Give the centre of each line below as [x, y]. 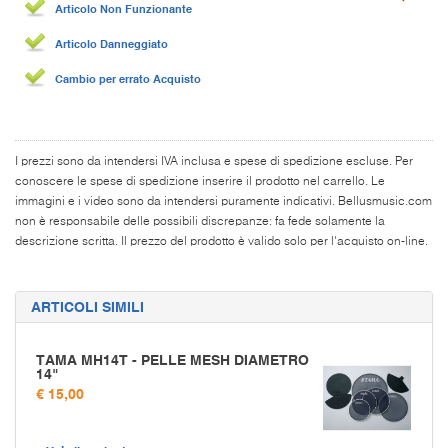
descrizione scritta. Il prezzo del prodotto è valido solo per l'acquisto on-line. [221, 241]
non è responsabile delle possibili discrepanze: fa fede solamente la [200, 221]
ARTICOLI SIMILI [87, 306]
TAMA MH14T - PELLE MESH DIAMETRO [172, 359]
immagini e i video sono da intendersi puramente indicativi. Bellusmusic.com [223, 201]
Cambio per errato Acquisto [128, 78]
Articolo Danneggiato [111, 43]
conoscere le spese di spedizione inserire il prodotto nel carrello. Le [200, 181]
